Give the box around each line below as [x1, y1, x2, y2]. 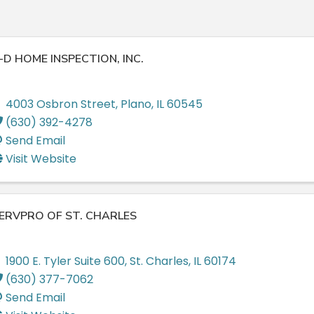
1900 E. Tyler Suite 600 [6, 252, 125, 269]
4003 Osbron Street [6, 95, 116, 112]
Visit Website [6, 150, 76, 167]
